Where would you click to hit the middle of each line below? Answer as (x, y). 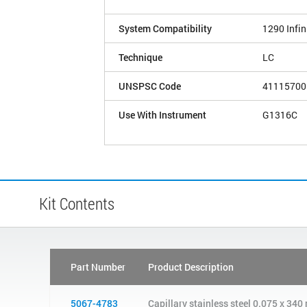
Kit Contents (77, 203)
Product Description (191, 267)
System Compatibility (165, 28)
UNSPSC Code (150, 86)
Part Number (98, 267)
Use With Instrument (162, 114)
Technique (140, 57)
